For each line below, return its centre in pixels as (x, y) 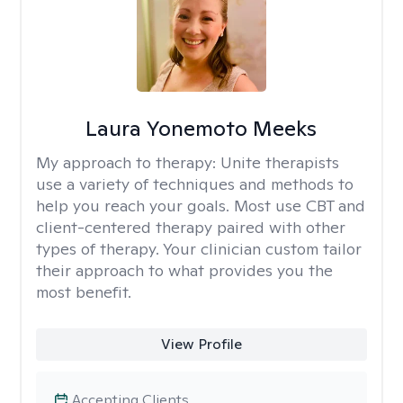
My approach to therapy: (128, 162)
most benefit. (84, 292)
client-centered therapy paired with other (191, 227)
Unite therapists (280, 162)
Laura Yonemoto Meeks (201, 128)
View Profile (201, 344)
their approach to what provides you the (184, 270)
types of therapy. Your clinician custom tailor (199, 249)
